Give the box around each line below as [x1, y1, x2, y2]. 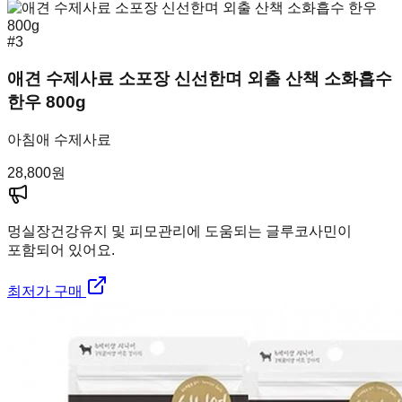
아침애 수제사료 [7, 131, 111, 147]
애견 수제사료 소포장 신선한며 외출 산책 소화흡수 [7, 68, 392, 88]
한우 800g [7, 92, 86, 111]
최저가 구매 [7, 283, 86, 299]
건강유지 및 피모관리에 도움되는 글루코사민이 [50, 223, 352, 239]
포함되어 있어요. [7, 241, 115, 258]
